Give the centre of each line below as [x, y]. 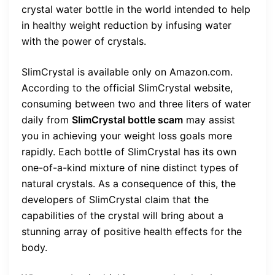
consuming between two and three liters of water [136, 103]
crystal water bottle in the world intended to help [136, 9]
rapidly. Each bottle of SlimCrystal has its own [129, 151]
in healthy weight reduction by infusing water [126, 25]
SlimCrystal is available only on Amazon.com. [127, 72]
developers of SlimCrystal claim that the [115, 199]
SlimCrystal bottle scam [127, 119]
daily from [47, 119]
